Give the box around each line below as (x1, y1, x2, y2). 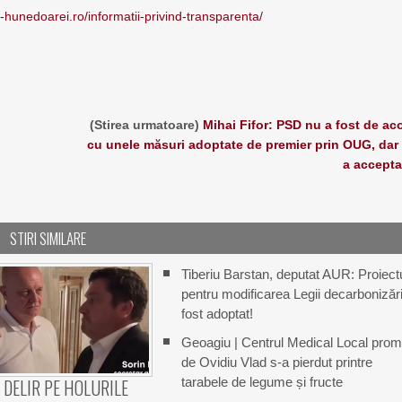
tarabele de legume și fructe (180, 374, 343, 389)
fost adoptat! (180, 306, 253, 321)
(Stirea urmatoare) (89, 118, 203, 132)
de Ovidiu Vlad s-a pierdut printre (180, 354, 372, 370)
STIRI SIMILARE (10, 227, 87, 249)
